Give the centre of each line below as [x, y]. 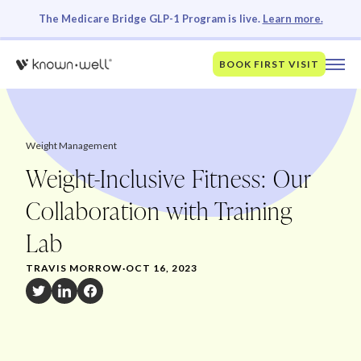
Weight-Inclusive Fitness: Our [168, 178]
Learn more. [293, 19]
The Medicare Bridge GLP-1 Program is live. [150, 19]
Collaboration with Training [159, 210]
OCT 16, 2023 [162, 268]
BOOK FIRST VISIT [269, 64]
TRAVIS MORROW [74, 268]
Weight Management [72, 145]
